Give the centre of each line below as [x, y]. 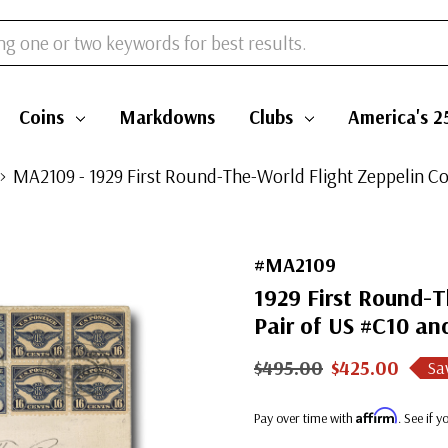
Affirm [377, 415]
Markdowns [166, 117]
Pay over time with [305, 418]
